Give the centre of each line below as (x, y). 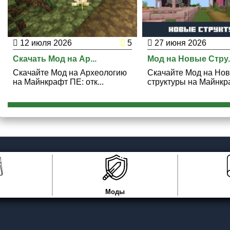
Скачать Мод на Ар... (54, 59)
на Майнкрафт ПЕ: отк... (58, 82)
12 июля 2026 (45, 43)
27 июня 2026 (180, 43)
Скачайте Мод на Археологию (70, 72)
